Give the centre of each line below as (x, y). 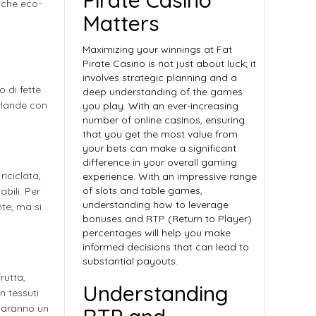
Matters (121, 23)
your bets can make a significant (159, 148)
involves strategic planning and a (160, 78)
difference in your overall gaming (160, 162)
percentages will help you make (157, 233)
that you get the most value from (160, 134)
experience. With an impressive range (170, 176)
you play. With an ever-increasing (160, 106)
